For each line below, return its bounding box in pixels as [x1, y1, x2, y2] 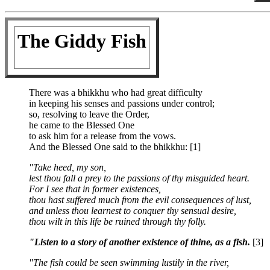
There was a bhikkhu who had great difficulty [29, 87, 202, 98]
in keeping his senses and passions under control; [29, 98, 215, 108]
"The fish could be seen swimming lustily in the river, [29, 257, 229, 268]
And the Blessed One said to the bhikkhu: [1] [29, 142, 201, 152]
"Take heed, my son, [29, 162, 106, 172]
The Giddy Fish [17, 30, 146, 52]
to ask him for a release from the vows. [29, 131, 176, 141]
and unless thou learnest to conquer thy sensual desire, [29, 206, 236, 216]
